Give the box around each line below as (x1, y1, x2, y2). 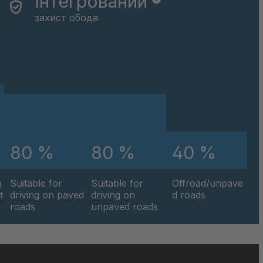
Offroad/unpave (172, 177, 244, 189)
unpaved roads (90, 200, 158, 213)
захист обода (34, 12, 98, 24)
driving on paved (9, 188, 84, 201)
